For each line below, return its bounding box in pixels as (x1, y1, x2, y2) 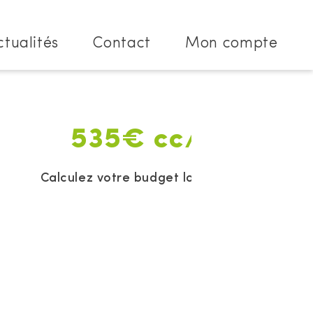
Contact (93, 36, 151, 52)
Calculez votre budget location (40, 172, 233, 185)
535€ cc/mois (70, 126, 261, 154)
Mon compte (184, 36, 278, 52)
